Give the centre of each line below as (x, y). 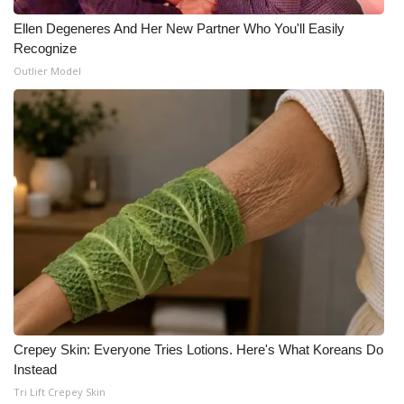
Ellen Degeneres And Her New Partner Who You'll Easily (179, 28)
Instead (35, 369)
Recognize (45, 48)
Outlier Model (47, 70)
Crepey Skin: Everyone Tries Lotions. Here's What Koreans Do (198, 349)
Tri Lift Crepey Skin (60, 391)
